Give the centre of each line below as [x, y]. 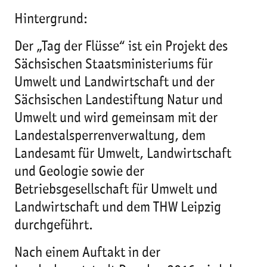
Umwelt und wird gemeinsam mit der [116, 119]
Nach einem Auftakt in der [87, 253]
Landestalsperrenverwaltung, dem [110, 136]
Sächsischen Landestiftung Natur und [119, 101]
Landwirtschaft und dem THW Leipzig [118, 208]
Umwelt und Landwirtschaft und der [114, 83]
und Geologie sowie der [79, 172]
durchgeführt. [54, 226]
